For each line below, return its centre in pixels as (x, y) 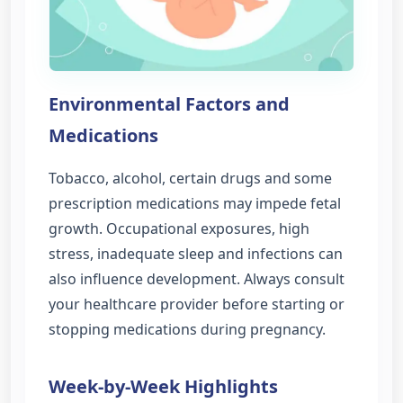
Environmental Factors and (169, 103)
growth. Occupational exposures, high (179, 228)
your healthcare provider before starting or (197, 304)
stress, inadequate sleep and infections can (196, 253)
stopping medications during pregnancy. (187, 329)
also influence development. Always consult (197, 278)
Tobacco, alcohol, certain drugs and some (190, 178)
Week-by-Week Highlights (163, 387)
